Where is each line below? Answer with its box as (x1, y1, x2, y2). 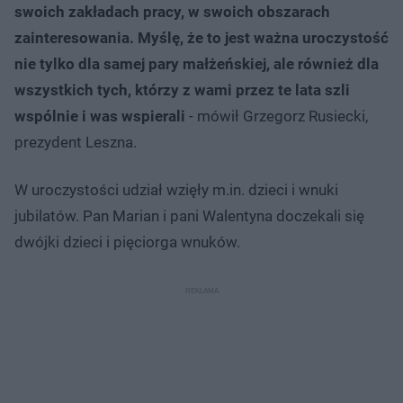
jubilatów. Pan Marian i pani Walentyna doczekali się (14, 206, 364, 225)
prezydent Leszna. (14, 132, 140, 151)
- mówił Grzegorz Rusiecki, (185, 106, 368, 125)
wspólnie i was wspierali (14, 106, 185, 125)
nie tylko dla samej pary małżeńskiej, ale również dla (14, 54, 379, 73)
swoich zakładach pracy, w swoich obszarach (14, 2, 330, 21)
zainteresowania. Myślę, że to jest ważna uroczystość (14, 28, 389, 47)
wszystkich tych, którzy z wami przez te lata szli (14, 80, 350, 99)
